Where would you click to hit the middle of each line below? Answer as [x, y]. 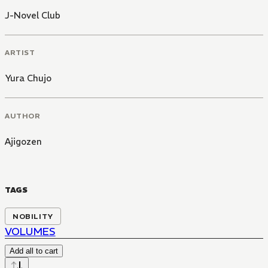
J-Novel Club [33, 15]
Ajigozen [23, 141]
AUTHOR [23, 116]
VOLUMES [30, 232]
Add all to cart [34, 251]
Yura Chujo [28, 78]
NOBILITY [33, 216]
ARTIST [20, 53]
